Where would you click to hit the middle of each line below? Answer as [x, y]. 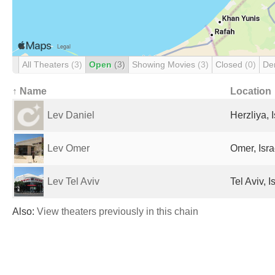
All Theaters [47, 64]
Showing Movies [165, 64]
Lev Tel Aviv [73, 181]
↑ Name [29, 91]
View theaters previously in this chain [118, 211]
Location [251, 91]
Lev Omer [68, 148]
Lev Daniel [71, 115]
